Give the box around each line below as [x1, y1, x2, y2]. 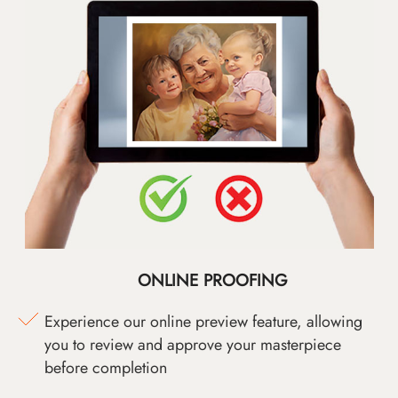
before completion [44, 356, 167, 380]
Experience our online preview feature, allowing [44, 310, 362, 334]
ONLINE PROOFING [137, 268, 288, 293]
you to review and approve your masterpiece [44, 333, 341, 357]
